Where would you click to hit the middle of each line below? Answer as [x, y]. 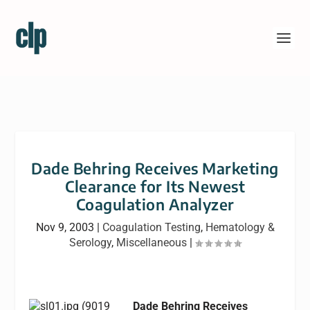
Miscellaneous [152, 243]
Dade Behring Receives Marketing [155, 168]
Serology [90, 243]
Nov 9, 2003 [65, 227]
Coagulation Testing [151, 227]
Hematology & [240, 227]
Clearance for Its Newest [155, 186]
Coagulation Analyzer [155, 204]
